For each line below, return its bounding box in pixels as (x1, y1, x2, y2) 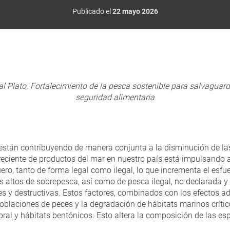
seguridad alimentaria (75, 92, 155, 102)
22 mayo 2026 (112, 7, 158, 15)
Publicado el (72, 7, 112, 15)
